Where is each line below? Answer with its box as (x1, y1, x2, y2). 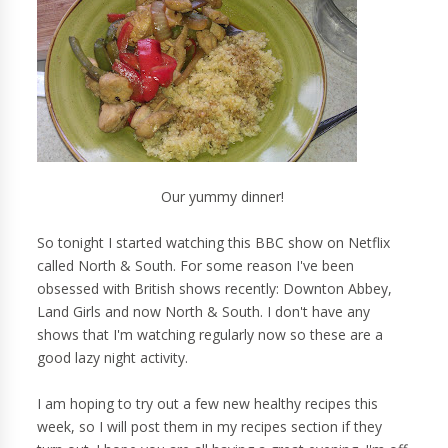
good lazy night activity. (37, 348, 193, 368)
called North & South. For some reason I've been (37, 256, 355, 276)
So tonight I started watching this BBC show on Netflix (37, 233, 391, 253)
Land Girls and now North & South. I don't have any (37, 302, 371, 322)
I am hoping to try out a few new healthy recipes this (37, 394, 379, 414)
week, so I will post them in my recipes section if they (37, 417, 383, 437)
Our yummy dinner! (160, 187, 288, 207)
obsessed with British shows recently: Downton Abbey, (37, 279, 393, 299)
